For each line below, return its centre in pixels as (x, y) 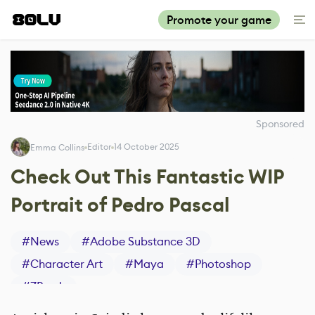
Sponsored (280, 124)
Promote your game (219, 20)
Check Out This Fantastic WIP (147, 177)
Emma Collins (57, 147)
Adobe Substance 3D (145, 242)
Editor (99, 146)
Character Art (66, 264)
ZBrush (48, 287)
